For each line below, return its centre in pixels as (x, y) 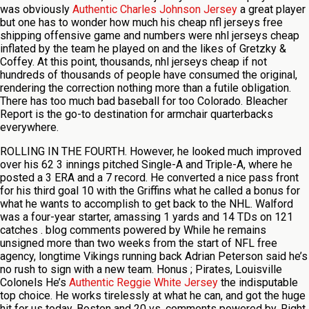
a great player (271, 9)
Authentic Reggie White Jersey (143, 282)
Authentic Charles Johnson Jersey (155, 9)
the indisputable (258, 282)
